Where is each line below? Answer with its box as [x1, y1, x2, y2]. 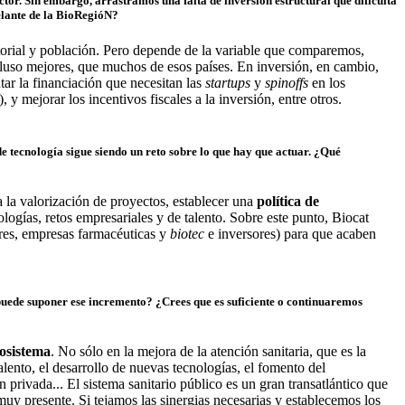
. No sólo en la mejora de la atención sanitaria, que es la [51, 344, 366, 360]
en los [308, 75, 345, 91]
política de [257, 193, 319, 209]
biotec [170, 225, 208, 241]
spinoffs [265, 75, 308, 91]
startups [205, 75, 254, 91]
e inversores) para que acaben [208, 225, 376, 241]
